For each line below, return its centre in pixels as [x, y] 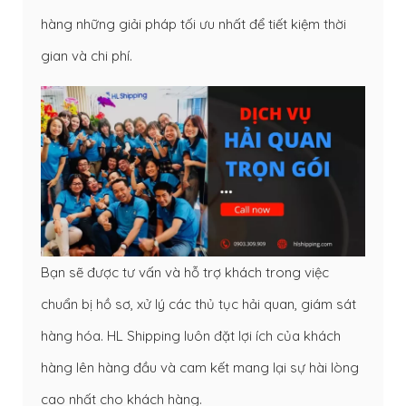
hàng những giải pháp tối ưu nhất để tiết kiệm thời [193, 24]
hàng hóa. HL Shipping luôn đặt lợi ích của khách [191, 335]
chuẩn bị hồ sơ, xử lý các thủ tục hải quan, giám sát [198, 304]
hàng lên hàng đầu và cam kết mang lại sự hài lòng [200, 367]
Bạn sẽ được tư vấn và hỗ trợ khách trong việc [185, 272]
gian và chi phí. [87, 55]
